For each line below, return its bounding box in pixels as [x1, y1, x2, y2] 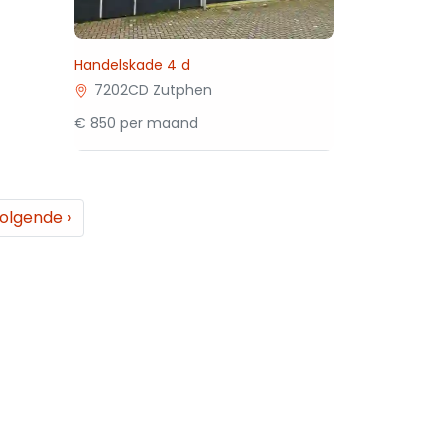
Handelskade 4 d [74, 55, 191, 75]
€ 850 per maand [74, 113, 199, 133]
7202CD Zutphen [93, 80, 212, 100]
